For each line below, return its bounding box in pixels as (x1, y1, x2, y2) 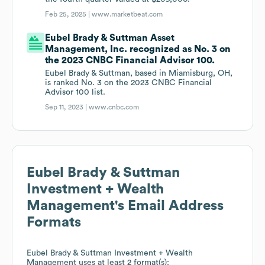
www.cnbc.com (89, 104, 140, 111)
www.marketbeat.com (92, 11, 163, 18)
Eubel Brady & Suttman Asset (45, 33, 175, 43)
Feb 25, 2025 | (45, 11, 92, 18)
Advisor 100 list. (45, 88, 106, 97)
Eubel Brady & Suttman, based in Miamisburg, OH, (45, 69, 233, 78)
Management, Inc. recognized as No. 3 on (45, 44, 231, 54)
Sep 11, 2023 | (45, 104, 89, 111)
